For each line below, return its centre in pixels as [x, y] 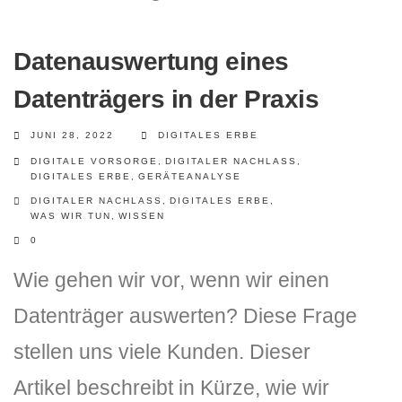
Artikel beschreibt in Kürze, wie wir [171, 388]
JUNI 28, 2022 [72, 135]
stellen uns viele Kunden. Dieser [162, 352]
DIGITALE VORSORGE [94, 161]
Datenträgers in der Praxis [166, 99]
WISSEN [142, 216]
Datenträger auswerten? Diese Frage [185, 316]
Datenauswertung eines [151, 61]
